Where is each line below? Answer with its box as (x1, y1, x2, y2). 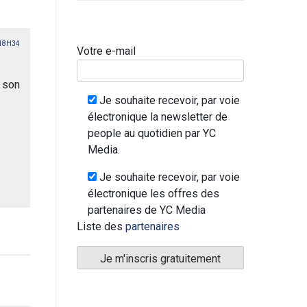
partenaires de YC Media (88, 203, 206, 217)
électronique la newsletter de (88, 110, 228, 123)
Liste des (77, 219, 125, 233)
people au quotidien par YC (88, 126, 216, 140)
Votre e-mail (77, 44, 136, 58)
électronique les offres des (88, 186, 219, 200)
